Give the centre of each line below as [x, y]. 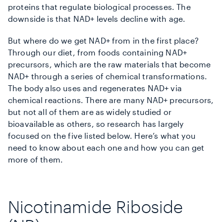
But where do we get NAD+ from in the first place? [103, 41]
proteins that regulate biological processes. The [99, 7]
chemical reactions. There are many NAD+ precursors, [111, 100]
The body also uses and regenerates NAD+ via [95, 88]
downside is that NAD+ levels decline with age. [97, 19]
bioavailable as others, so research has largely [96, 124]
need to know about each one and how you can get [106, 148]
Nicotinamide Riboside [96, 207]
